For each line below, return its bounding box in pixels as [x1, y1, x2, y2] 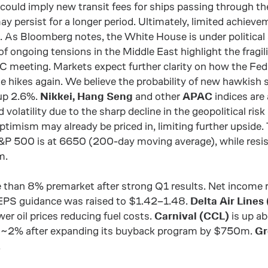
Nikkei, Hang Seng [40, 90, 133, 102]
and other [133, 90, 183, 102]
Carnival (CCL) [154, 210, 230, 222]
